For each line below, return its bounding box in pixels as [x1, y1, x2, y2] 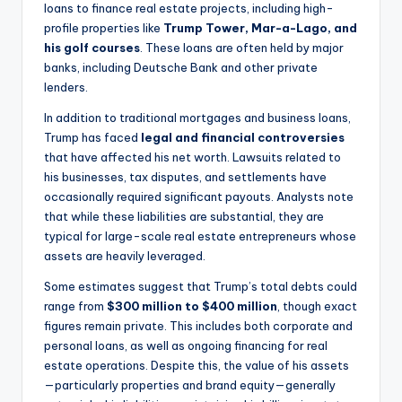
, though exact [277, 298, 357, 313]
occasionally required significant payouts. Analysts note [44, 188, 354, 204]
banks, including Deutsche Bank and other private [44, 59, 318, 74]
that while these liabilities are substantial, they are [44, 208, 324, 223]
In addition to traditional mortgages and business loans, [44, 109, 351, 125]
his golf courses [44, 39, 140, 55]
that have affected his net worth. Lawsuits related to [44, 149, 341, 164]
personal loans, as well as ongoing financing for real [44, 337, 328, 353]
